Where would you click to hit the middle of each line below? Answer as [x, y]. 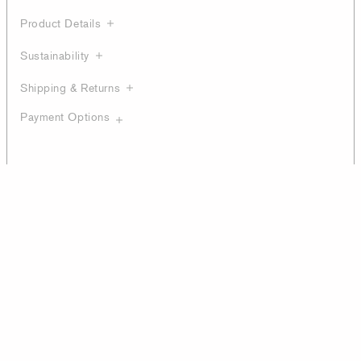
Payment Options [65, 116]
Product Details [61, 23]
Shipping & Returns [71, 87]
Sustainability [55, 55]
